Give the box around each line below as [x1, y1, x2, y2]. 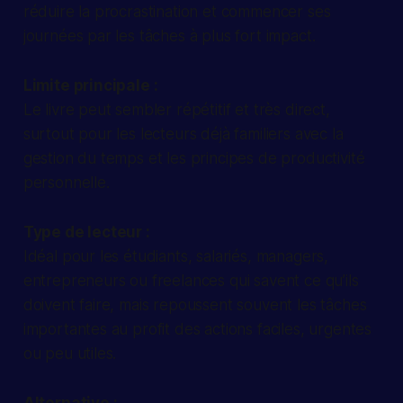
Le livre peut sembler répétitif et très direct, [22, 101, 330, 120]
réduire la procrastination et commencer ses [22, 3, 331, 22]
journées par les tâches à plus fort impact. [22, 27, 316, 46]
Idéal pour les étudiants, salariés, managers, [22, 247, 329, 266]
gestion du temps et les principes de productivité [22, 149, 365, 168]
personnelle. [22, 174, 110, 193]
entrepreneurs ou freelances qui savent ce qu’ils [22, 272, 359, 291]
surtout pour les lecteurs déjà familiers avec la [22, 125, 344, 144]
